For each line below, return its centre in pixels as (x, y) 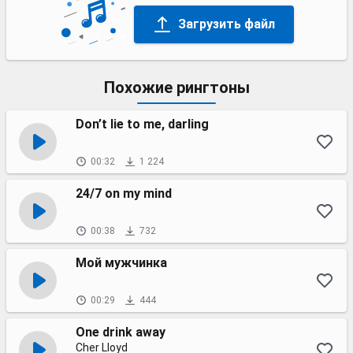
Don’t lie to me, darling (142, 124)
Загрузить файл (226, 24)
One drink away (121, 332)
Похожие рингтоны (176, 87)
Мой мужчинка (121, 263)
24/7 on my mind (124, 193)
